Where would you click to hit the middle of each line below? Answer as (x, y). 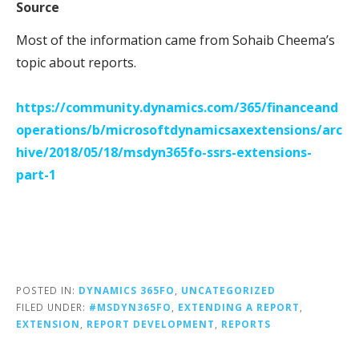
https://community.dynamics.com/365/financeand (177, 107)
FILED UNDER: (52, 307)
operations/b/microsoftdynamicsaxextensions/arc (179, 129)
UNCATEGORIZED (228, 290)
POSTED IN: (47, 290)
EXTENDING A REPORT (239, 307)
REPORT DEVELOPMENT (151, 323)
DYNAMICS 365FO (127, 290)
